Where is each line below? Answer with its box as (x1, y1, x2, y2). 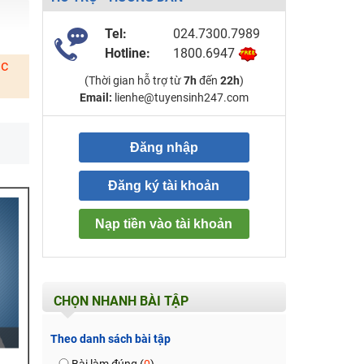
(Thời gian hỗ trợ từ (84, 74, 184, 87)
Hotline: (104, 45, 150, 61)
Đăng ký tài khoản (108, 179, 219, 193)
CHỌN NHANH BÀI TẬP (53, 293, 188, 309)
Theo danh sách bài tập (50, 332, 171, 345)
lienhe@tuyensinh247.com (111, 91, 249, 104)
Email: (79, 91, 112, 104)
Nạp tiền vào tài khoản (95, 217, 232, 231)
